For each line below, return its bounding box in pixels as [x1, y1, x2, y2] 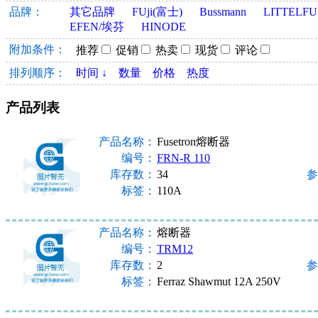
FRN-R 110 [157, 151, 210, 164]
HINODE [141, 21, 186, 33]
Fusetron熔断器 [157, 135, 230, 148]
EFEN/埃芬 [70, 21, 124, 33]
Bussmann [199, 6, 246, 18]
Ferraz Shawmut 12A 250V [157, 275, 281, 287]
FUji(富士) [132, 6, 182, 18]
